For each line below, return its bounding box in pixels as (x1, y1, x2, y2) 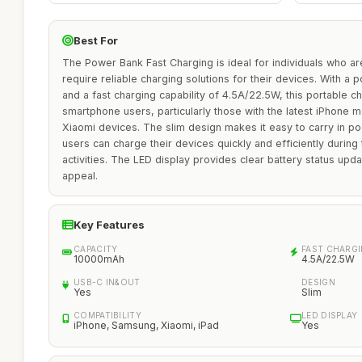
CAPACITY (74, 244, 118, 254)
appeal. (62, 170, 98, 182)
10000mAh (74, 253, 124, 265)
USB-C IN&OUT (74, 277, 141, 287)
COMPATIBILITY (74, 310, 141, 320)
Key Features (74, 218, 145, 231)
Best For (74, 34, 118, 47)
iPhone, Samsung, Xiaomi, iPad (74, 319, 219, 331)
